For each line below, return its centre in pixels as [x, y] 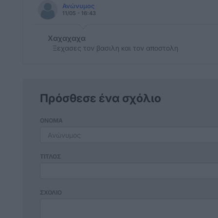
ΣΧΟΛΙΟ [51, 192]
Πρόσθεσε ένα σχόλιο [100, 98]
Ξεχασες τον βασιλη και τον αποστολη [115, 48]
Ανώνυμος [79, 6]
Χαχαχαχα [67, 38]
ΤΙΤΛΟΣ [50, 156]
